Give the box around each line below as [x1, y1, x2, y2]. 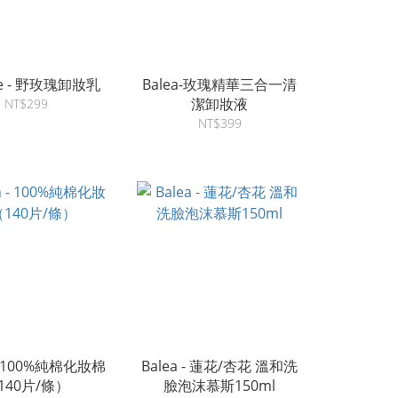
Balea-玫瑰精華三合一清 [142, 74, 298, 94]
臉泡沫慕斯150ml [163, 376, 276, 395]
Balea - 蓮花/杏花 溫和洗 [141, 356, 298, 376]
